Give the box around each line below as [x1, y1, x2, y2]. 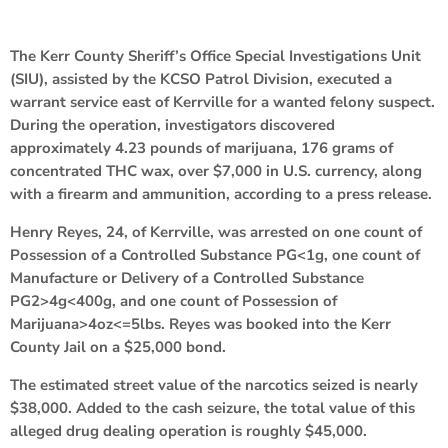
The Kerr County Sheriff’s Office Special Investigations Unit [10, 45, 421, 66]
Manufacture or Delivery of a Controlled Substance [10, 267, 364, 288]
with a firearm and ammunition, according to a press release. [10, 183, 432, 204]
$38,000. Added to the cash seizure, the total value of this [10, 397, 415, 418]
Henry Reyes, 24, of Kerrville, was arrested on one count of [10, 221, 422, 242]
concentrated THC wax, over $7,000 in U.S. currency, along [10, 160, 422, 181]
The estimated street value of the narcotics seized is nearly [10, 374, 418, 395]
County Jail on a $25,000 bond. [10, 336, 226, 357]
